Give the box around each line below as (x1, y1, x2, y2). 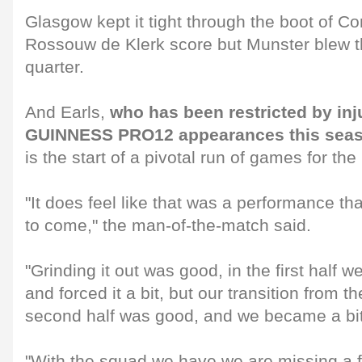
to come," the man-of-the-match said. (25, 216, 311, 235)
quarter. (25, 57, 84, 77)
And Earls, (25, 103, 110, 122)
